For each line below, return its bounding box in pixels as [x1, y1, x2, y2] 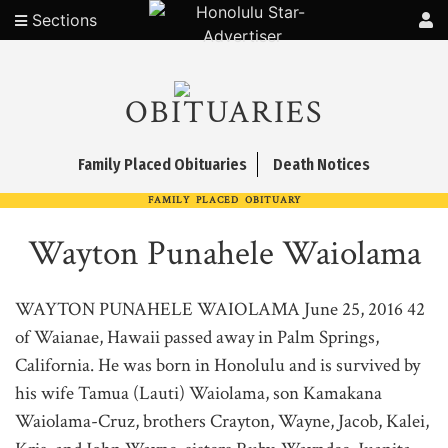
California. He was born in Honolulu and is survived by [15, 353, 420, 378]
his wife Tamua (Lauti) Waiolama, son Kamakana [15, 381, 382, 406]
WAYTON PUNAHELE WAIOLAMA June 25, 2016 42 [15, 297, 425, 322]
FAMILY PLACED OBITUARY [147, 194, 301, 207]
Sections [27, 10, 97, 30]
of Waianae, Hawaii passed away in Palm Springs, [15, 325, 379, 350]
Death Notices [273, 155, 370, 174]
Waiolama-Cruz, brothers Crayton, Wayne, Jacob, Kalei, [15, 409, 429, 434]
